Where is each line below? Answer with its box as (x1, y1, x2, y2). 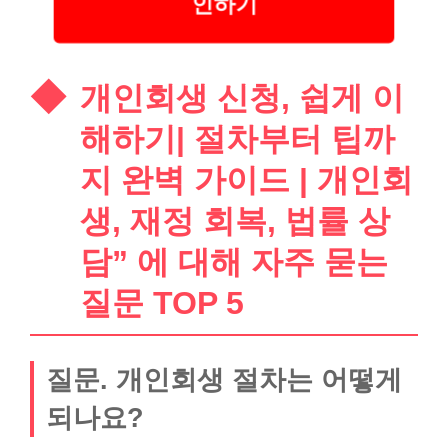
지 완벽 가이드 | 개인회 (80, 161, 413, 198)
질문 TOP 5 (80, 284, 244, 321)
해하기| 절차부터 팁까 (80, 120, 395, 157)
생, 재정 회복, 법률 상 (80, 202, 390, 239)
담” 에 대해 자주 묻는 (80, 243, 388, 280)
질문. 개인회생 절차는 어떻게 (46, 363, 402, 395)
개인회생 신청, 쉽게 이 (80, 79, 404, 116)
